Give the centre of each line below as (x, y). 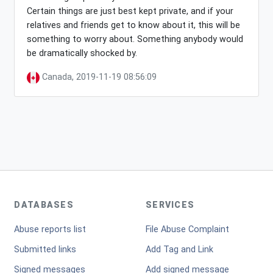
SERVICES (170, 205)
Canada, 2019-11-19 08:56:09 (98, 77)
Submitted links (45, 250)
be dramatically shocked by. (82, 53)
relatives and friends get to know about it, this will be (134, 25)
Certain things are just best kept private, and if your (130, 11)
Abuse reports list (50, 229)
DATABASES (44, 205)
